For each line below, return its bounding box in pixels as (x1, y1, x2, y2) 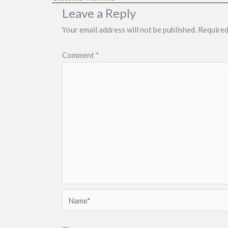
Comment (62, 50, 96, 60)
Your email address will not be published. (62, 25, 196, 35)
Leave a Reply (62, 6, 136, 21)
